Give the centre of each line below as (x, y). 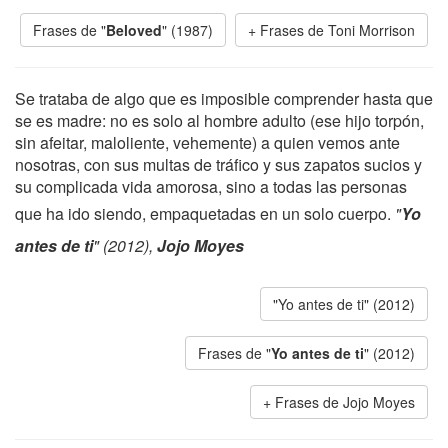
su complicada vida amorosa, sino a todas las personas (211, 186)
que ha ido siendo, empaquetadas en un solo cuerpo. (205, 213)
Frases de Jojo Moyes (345, 402)
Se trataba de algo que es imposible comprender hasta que (224, 98)
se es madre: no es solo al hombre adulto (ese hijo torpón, (219, 120)
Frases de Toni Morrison (337, 30)
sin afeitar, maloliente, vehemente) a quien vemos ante (207, 142)
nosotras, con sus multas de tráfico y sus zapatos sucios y (218, 164)
